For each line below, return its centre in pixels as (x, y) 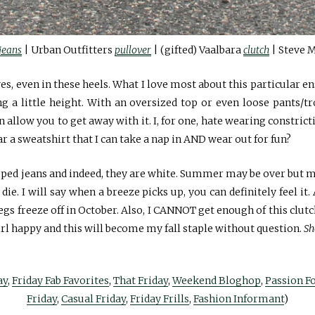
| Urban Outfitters (68, 50)
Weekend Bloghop (217, 281)
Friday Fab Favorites (60, 281)
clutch (256, 50)
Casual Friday (94, 299)
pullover (133, 50)
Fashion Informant (239, 299)
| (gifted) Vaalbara (197, 50)
